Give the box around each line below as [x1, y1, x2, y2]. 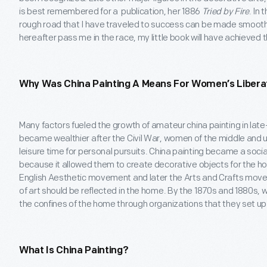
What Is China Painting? [19, 245, 129, 256]
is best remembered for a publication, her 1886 [19, 5, 202, 17]
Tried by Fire [201, 5, 249, 17]
